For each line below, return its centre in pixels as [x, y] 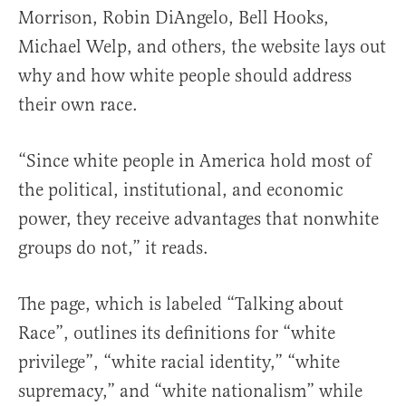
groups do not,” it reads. [113, 247]
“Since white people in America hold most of [195, 160]
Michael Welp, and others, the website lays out [202, 46]
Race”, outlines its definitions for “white [177, 333]
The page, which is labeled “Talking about [181, 304]
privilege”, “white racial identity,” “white [179, 362]
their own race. [78, 104]
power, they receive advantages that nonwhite [198, 218]
